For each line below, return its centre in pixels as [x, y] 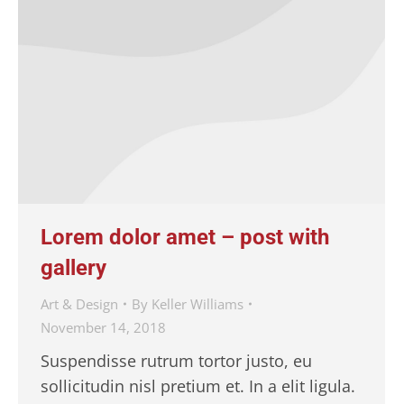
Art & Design [79, 303]
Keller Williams [197, 303]
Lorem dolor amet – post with [185, 237]
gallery [73, 267]
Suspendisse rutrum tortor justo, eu [176, 360]
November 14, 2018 [103, 327]
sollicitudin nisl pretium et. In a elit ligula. [198, 386]
